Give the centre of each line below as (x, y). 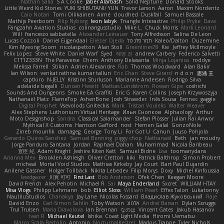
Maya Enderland (139, 183)
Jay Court (147, 164)
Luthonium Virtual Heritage (85, 112)
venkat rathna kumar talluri (75, 73)
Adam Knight (54, 151)
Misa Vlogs (18, 190)
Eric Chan (126, 73)
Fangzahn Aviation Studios (41, 27)
